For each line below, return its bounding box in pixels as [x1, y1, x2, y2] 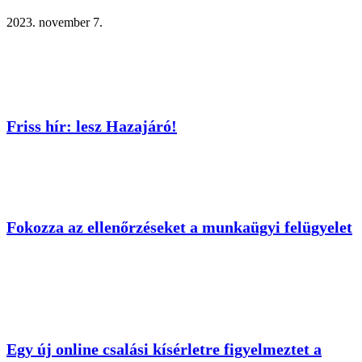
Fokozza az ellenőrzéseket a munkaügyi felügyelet [6, 218, 352, 237]
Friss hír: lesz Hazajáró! [6, 117, 177, 136]
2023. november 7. [6, 15, 103, 29]
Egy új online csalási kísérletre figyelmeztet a [6, 340, 322, 359]
